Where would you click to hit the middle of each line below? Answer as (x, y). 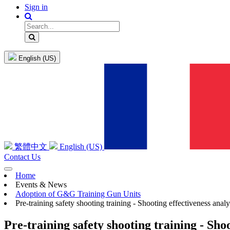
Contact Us (22, 157)
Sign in (36, 7)
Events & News (41, 185)
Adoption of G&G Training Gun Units (78, 194)
